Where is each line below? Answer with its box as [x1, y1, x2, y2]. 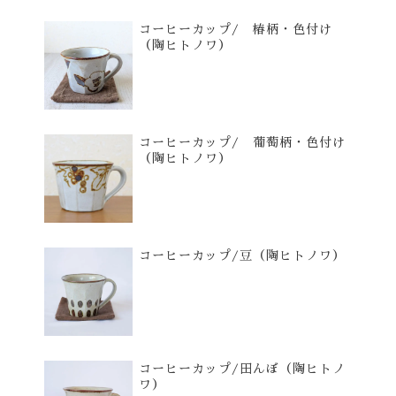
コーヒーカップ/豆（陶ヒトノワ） [139, 249, 346, 263]
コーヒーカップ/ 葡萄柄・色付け [139, 136, 346, 149]
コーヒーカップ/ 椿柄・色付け [139, 23, 332, 36]
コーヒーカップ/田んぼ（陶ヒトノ [139, 362, 346, 376]
